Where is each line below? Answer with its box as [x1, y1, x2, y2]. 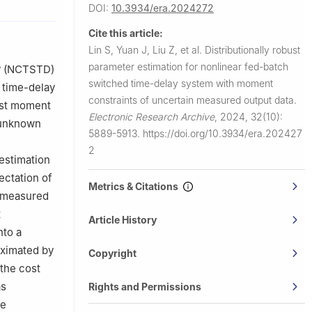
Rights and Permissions [88, 280, 201, 292]
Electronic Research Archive [88, 110, 214, 123]
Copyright [88, 247, 136, 259]
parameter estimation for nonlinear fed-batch [88, 60, 288, 72]
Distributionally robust [205, 43, 300, 56]
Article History [88, 213, 157, 226]
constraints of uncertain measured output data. [88, 93, 297, 106]
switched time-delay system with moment [88, 77, 273, 89]
